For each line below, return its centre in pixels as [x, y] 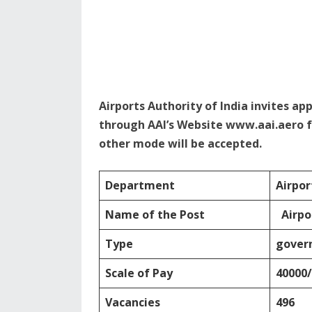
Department [140, 185]
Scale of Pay [139, 273]
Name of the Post [155, 214]
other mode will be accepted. [180, 143]
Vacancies [133, 302]
